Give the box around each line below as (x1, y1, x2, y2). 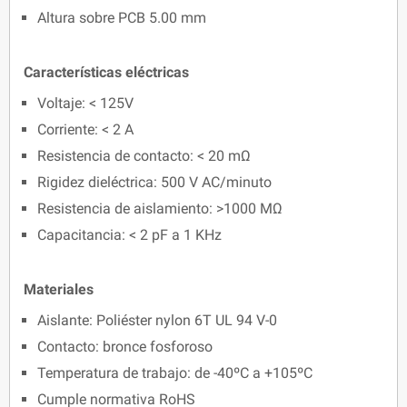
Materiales (24, 281, 94, 299)
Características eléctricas (24, 64, 189, 82)
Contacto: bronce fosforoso (37, 338, 213, 356)
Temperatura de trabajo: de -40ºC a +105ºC (37, 364, 313, 382)
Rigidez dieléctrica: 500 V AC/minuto (37, 174, 272, 192)
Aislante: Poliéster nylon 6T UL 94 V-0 (37, 312, 277, 330)
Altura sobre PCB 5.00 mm (37, 9, 206, 27)
